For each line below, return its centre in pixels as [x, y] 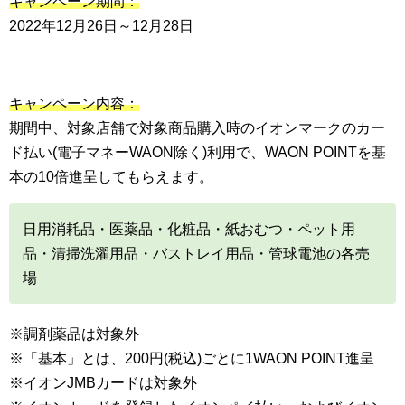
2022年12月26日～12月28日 [101, 25]
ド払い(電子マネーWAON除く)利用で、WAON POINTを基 [198, 152]
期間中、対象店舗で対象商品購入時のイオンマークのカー [197, 127]
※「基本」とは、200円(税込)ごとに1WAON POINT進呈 [192, 358]
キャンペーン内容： [74, 103]
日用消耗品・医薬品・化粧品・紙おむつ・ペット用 [189, 229]
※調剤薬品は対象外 [74, 334]
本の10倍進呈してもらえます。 [111, 176]
